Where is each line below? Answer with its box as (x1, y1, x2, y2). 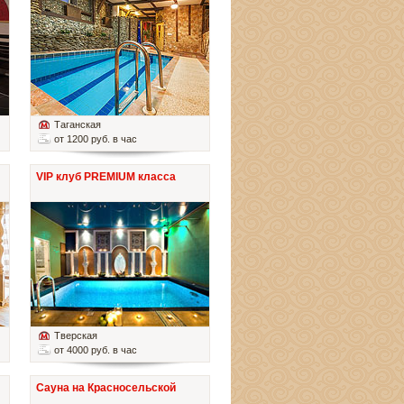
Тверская (54, 330, 97, 342)
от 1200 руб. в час (54, 133, 137, 145)
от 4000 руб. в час (54, 344, 137, 356)
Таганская (54, 119, 101, 131)
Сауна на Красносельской (36, 381, 176, 395)
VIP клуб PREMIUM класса (36, 170, 176, 184)
